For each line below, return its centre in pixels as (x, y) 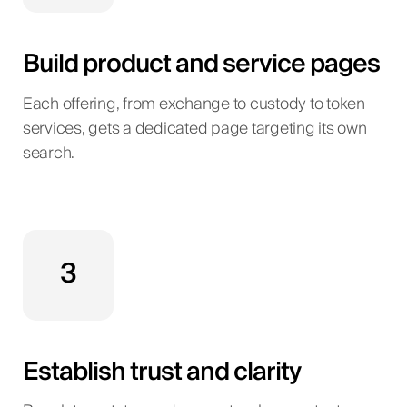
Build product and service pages (201, 65)
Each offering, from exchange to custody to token (194, 105)
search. (49, 154)
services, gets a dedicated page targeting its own (194, 129)
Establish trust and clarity (161, 372)
